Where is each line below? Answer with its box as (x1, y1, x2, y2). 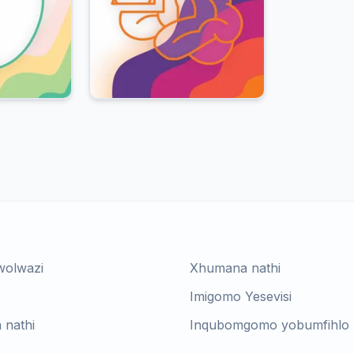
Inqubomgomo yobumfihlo (190, 316, 349, 333)
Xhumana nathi (190, 259, 281, 276)
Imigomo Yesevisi (190, 288, 292, 304)
